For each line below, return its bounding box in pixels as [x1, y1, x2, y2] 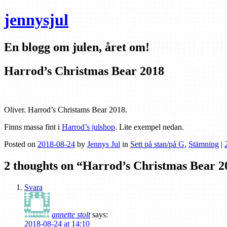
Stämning [188, 139, 219, 148]
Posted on [4, 139, 37, 148]
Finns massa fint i [4, 122, 62, 131]
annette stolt [52, 210, 90, 219]
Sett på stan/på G [130, 139, 184, 148]
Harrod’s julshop [62, 122, 115, 131]
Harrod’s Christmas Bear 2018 [4, 64, 164, 78]
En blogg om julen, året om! [4, 40, 149, 54]
